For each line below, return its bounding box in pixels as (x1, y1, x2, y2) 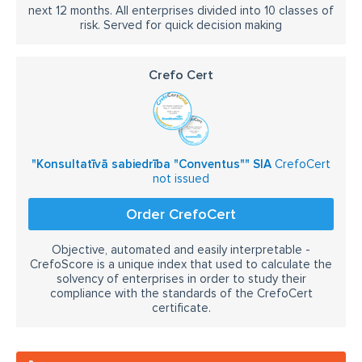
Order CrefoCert (126, 205, 236, 223)
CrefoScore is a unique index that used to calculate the (30, 257, 332, 271)
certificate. (151, 301, 211, 315)
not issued (153, 171, 209, 186)
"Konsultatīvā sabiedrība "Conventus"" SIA (32, 157, 271, 171)
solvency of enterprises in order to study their (56, 271, 306, 286)
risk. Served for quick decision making (80, 18, 282, 32)
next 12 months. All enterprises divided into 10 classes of (28, 3, 334, 18)
